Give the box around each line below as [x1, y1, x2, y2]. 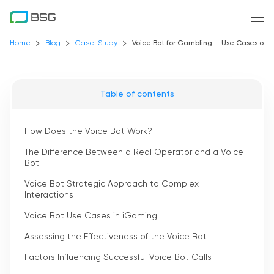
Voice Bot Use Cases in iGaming [24, 212, 157, 220]
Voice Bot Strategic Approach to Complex [24, 180, 199, 188]
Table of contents [100, 90, 174, 98]
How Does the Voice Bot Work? [24, 127, 152, 136]
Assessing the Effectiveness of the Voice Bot [24, 232, 207, 241]
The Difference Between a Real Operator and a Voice [24, 148, 243, 157]
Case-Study [75, 40, 117, 47]
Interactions [24, 191, 73, 199]
